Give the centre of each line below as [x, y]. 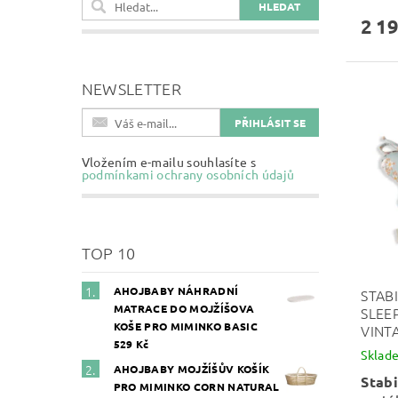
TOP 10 [108, 253]
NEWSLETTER [131, 88]
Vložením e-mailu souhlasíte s [169, 162]
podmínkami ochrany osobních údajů [188, 174]
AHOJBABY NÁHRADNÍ [176, 291]
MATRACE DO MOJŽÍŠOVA [184, 308]
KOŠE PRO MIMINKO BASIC [185, 326]
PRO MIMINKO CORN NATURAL [196, 386]
